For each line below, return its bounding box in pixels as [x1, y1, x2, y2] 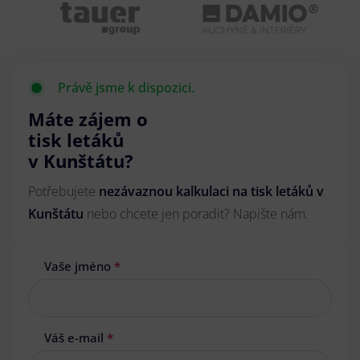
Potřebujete [28, 182, 99, 201]
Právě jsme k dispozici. [58, 79, 194, 97]
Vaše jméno [44, 258, 114, 275]
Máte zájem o [28, 107, 148, 132]
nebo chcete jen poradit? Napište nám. [87, 205, 309, 223]
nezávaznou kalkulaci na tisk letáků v [99, 182, 324, 201]
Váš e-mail [44, 329, 107, 346]
